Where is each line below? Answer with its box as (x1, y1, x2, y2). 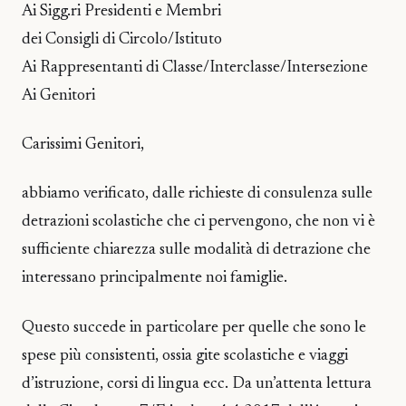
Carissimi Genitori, (22, 136, 144, 153)
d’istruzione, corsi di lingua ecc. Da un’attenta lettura (22, 375, 372, 392)
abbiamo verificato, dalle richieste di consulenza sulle (22, 186, 372, 203)
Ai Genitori (22, 87, 95, 104)
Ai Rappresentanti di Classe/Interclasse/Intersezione (22, 59, 368, 76)
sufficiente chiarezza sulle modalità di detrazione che (22, 242, 371, 259)
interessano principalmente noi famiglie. (22, 270, 287, 287)
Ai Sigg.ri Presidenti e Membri (22, 3, 221, 20)
